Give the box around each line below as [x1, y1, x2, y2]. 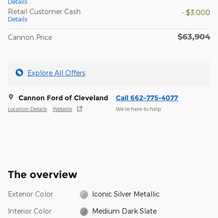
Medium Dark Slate [92, 206, 157, 215]
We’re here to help [116, 106, 161, 112]
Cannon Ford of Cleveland [18, 93, 108, 102]
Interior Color [8, 206, 52, 215]
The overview [8, 168, 77, 181]
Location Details [8, 106, 47, 112]
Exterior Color [8, 189, 53, 198]
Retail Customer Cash [8, 7, 81, 16]
